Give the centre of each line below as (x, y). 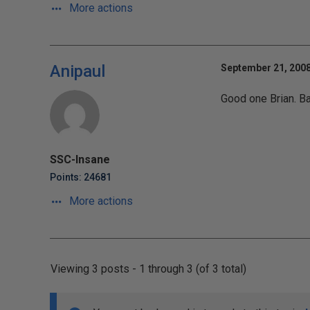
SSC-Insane (80, 159)
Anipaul (77, 71)
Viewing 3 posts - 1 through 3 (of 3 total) (148, 269)
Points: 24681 (81, 177)
